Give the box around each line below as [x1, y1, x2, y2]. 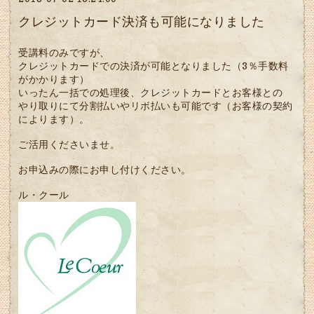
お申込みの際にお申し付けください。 [18, 163, 191, 176]
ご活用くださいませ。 [18, 138, 121, 151]
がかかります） [18, 73, 90, 86]
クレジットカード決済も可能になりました [18, 14, 265, 29]
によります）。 [18, 113, 90, 125]
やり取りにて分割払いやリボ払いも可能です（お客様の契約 [18, 100, 293, 112]
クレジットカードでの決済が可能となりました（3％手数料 [18, 60, 289, 72]
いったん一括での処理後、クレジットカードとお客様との [18, 86, 283, 99]
